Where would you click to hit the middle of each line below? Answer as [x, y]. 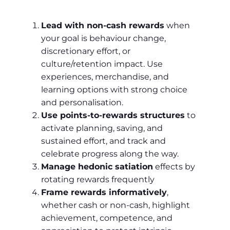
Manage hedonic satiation [97, 166]
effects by [174, 166]
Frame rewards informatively [104, 192]
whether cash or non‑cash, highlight [116, 205]
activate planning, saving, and [102, 128]
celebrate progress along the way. [110, 154]
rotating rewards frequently [98, 179]
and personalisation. [82, 102]
